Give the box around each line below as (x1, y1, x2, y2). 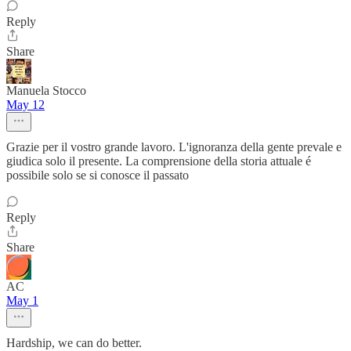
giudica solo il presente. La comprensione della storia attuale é (6, 154, 311, 168)
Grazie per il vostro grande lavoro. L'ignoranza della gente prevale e (6, 140, 342, 154)
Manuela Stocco (6, 84, 86, 97)
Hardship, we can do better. (6, 336, 142, 349)
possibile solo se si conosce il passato (6, 168, 189, 182)
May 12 (6, 98, 45, 111)
